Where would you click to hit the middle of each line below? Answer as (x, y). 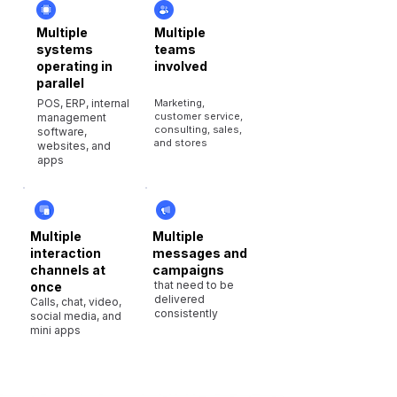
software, (62, 132)
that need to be (194, 285)
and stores (181, 143)
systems (65, 49)
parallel (60, 83)
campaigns (188, 270)
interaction (66, 253)
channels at (68, 270)
